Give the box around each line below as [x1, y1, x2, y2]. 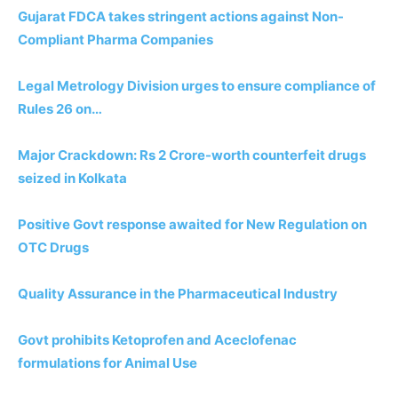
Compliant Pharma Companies [18, 30, 213, 48]
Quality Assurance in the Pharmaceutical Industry [18, 284, 338, 302]
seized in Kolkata [18, 169, 127, 187]
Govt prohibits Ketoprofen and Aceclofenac [18, 330, 297, 348]
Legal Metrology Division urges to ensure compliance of [18, 76, 376, 94]
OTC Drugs [18, 238, 89, 256]
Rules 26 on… [18, 99, 102, 117]
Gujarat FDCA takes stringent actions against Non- [18, 7, 344, 25]
